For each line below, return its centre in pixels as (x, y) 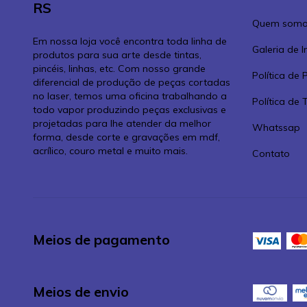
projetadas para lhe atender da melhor (122, 124)
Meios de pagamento (101, 240)
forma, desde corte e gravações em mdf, (126, 137)
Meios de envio (81, 291)
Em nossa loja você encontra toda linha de (130, 41)
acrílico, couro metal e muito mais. (110, 151)
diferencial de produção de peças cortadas (132, 83)
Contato (271, 154)
